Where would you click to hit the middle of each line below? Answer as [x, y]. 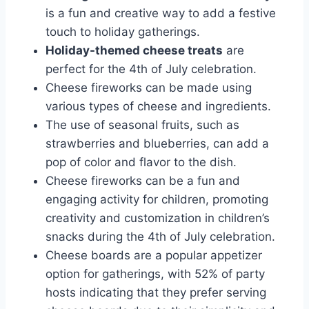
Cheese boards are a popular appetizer [154, 255]
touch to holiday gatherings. [123, 31]
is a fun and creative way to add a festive [161, 13]
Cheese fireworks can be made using [149, 87]
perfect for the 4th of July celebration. [151, 69]
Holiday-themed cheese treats [134, 50]
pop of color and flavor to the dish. [141, 162]
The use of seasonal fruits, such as [142, 124]
